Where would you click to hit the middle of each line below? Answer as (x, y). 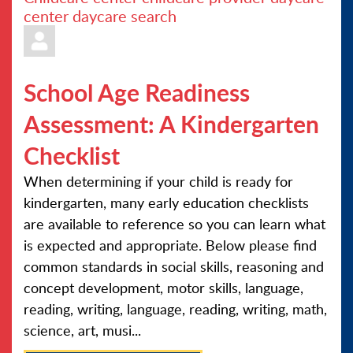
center (46, 16)
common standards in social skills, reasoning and (174, 266)
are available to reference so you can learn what (175, 224)
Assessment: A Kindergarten (171, 124)
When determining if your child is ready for (158, 181)
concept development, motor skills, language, (163, 288)
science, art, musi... (82, 330)
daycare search (124, 16)
